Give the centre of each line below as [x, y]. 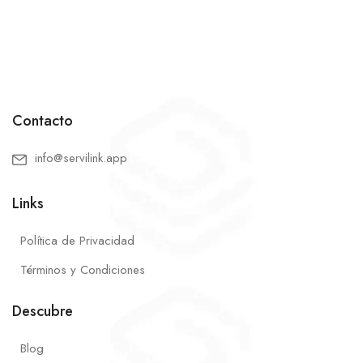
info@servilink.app [81, 158]
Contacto [43, 121]
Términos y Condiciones [83, 270]
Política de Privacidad [77, 241]
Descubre [43, 312]
